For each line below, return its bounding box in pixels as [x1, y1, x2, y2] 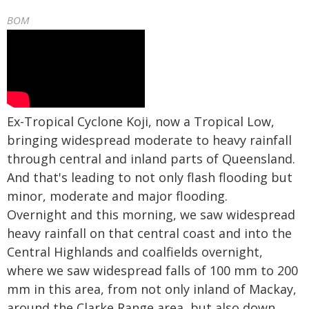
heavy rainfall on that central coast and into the [7, 225, 292, 241]
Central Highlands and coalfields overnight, [7, 243, 263, 260]
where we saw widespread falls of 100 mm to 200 [7, 262, 298, 279]
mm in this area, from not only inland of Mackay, [7, 281, 297, 297]
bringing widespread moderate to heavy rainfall [7, 132, 292, 148]
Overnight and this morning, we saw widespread [7, 206, 295, 223]
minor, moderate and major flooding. [7, 188, 228, 204]
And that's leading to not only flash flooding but [7, 169, 292, 186]
